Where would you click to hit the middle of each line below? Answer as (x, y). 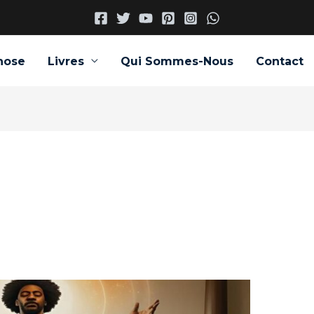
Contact (279, 61)
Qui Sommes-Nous (177, 61)
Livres (66, 61)
